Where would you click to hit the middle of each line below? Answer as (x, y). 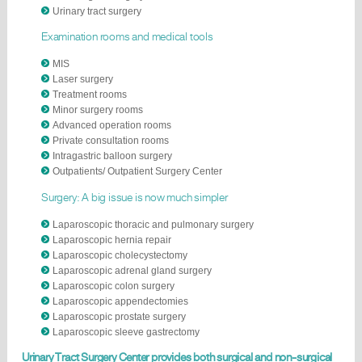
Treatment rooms (90, 95)
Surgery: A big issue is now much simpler (135, 197)
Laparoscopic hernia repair (112, 240)
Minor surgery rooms (98, 110)
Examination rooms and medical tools (127, 37)
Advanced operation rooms (112, 126)
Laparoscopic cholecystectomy (120, 255)
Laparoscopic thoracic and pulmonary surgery (153, 224)
